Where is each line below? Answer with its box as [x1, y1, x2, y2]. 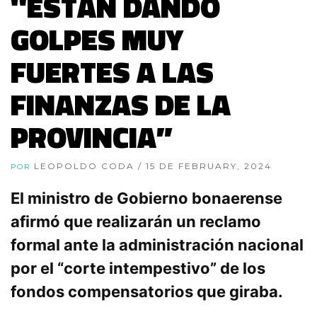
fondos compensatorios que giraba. [11, 282, 283, 301]
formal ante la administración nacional [11, 236, 304, 254]
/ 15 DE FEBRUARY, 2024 [138, 161, 272, 171]
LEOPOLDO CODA [34, 161, 138, 171]
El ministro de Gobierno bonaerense [11, 189, 282, 207]
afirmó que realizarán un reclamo [11, 212, 261, 231]
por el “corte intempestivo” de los [11, 259, 265, 277]
